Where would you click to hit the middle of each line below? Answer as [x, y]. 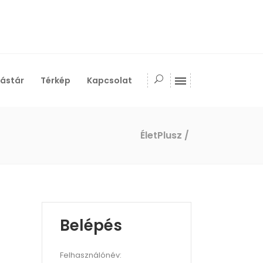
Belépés [91, 225]
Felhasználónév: [91, 255]
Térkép [55, 80]
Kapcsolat [109, 80]
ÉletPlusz [161, 135]
